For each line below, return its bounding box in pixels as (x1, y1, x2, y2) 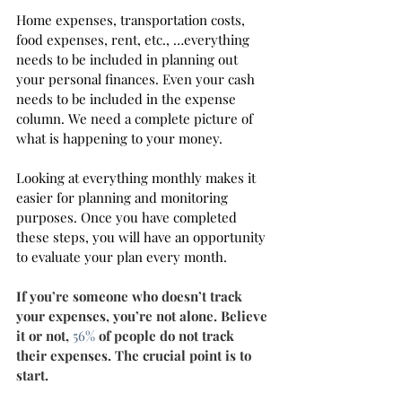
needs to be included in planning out (16, 50, 241, 69)
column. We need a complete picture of (16, 109, 257, 128)
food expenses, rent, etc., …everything (16, 31, 253, 49)
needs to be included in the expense (16, 90, 240, 109)
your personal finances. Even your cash (16, 70, 258, 89)
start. (16, 366, 48, 385)
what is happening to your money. (16, 129, 226, 148)
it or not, (16, 327, 73, 345)
